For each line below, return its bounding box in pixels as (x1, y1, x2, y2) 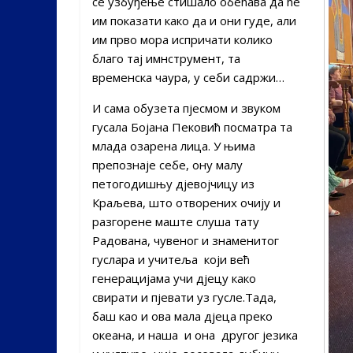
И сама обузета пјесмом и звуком (92, 99, 281, 116)
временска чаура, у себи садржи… (92, 69, 284, 85)
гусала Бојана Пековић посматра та (92, 118, 292, 135)
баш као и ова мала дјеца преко (92, 307, 273, 324)
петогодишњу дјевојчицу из (92, 175, 255, 191)
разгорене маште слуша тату (92, 213, 259, 229)
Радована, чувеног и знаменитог (92, 232, 279, 248)
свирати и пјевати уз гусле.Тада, (92, 288, 277, 305)
